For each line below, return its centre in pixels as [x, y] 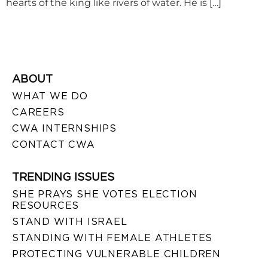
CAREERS [38, 112]
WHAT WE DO [50, 96]
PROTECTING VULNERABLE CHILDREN [116, 254]
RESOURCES [46, 206]
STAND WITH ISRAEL [70, 222]
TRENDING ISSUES [63, 177]
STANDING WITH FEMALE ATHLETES [112, 238]
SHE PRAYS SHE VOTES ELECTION [105, 194]
